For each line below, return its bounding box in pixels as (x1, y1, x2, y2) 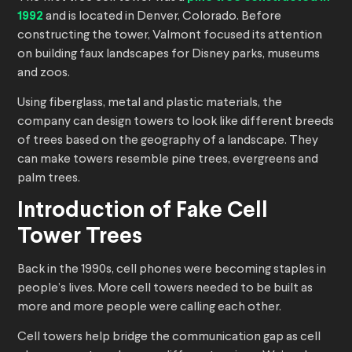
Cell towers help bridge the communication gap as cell (17, 331, 321, 344)
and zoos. (17, 67, 70, 80)
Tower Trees (17, 227, 142, 248)
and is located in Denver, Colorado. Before (43, 10, 281, 24)
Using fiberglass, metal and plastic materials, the (17, 97, 282, 110)
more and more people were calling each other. (17, 301, 281, 314)
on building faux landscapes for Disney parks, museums (17, 48, 320, 61)
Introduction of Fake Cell (17, 201, 268, 222)
